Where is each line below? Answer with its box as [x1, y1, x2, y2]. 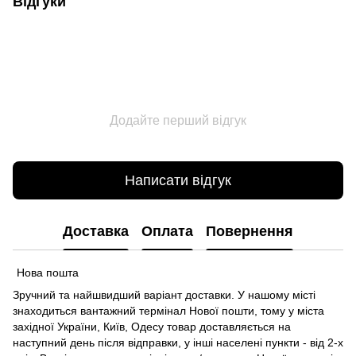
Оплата [141, 222, 193, 239]
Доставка [63, 222, 129, 239]
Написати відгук [125, 172, 231, 188]
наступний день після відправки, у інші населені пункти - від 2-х [13, 336, 343, 350]
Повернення [206, 222, 293, 239]
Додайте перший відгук [110, 114, 246, 128]
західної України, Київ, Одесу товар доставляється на [13, 320, 291, 334]
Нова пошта [17, 266, 79, 280]
